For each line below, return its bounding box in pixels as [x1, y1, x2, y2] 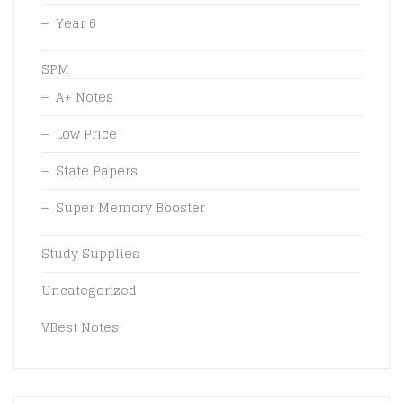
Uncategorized [41, 278, 137, 301]
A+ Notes [56, 85, 113, 108]
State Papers [56, 158, 138, 182]
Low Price [56, 121, 117, 145]
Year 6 [56, 11, 96, 34]
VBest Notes [41, 315, 119, 338]
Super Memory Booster [56, 195, 205, 219]
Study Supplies [41, 241, 139, 264]
